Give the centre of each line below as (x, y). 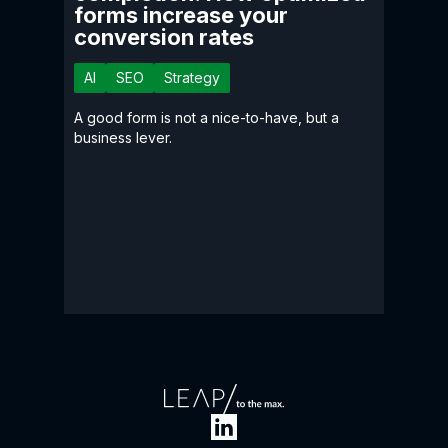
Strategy (192, 77)
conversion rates (164, 36)
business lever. (123, 137)
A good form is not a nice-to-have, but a (206, 117)
